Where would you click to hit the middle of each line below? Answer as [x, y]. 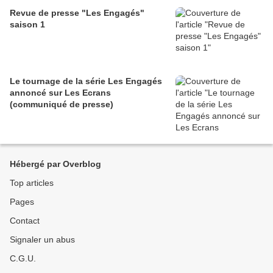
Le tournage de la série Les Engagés [86, 81]
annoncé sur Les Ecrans [60, 92]
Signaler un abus [42, 239]
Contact [25, 220]
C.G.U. [23, 258]
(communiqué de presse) [62, 104]
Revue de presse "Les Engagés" [77, 12]
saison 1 [27, 24]
